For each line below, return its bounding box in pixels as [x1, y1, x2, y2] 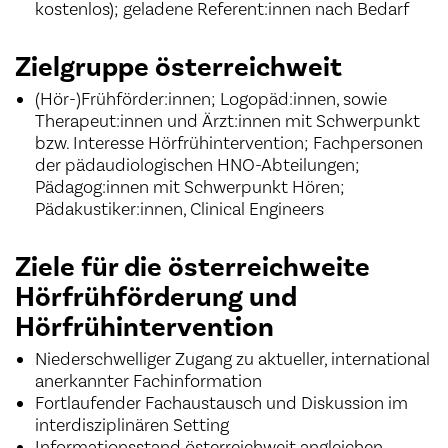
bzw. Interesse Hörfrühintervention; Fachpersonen [35, 132, 423, 154]
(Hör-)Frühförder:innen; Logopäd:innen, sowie [35, 88, 387, 110]
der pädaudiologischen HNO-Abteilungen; [35, 154, 360, 176]
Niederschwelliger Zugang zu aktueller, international [35, 348, 430, 370]
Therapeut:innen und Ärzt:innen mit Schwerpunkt [35, 110, 420, 132]
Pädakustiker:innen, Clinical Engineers [35, 198, 324, 220]
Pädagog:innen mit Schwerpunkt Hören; [35, 176, 345, 198]
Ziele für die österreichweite [15, 250, 370, 285]
